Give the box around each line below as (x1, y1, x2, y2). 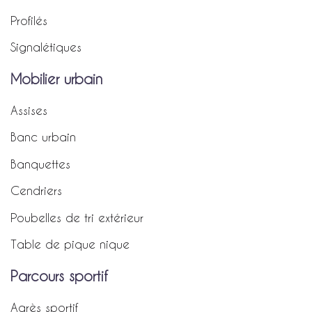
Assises (10, 102, 47, 117)
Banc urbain (10, 130, 76, 144)
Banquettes (10, 156, 70, 171)
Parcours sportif (10, 267, 107, 284)
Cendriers (10, 183, 62, 198)
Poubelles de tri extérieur (10, 210, 143, 224)
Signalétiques (10, 40, 81, 54)
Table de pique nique (10, 237, 130, 251)
